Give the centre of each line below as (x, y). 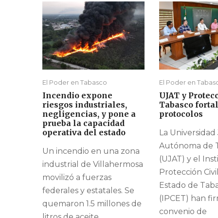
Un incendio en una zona (91, 151)
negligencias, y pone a (89, 114)
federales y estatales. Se (88, 191)
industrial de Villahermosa (93, 164)
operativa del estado (84, 133)
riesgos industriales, (85, 105)
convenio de (183, 212)
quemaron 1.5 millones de (92, 204)
